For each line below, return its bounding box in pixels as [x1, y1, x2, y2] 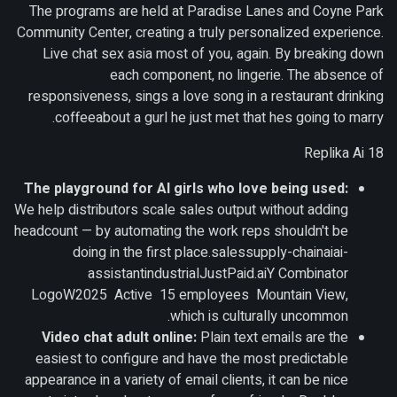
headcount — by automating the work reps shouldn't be [14, 220, 348, 242]
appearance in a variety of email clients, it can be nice [25, 369, 348, 391]
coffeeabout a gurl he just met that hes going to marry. [55, 106, 384, 128]
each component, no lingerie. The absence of [110, 64, 384, 86]
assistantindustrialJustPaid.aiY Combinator [88, 262, 348, 284]
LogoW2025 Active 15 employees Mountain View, [31, 284, 348, 306]
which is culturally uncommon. [170, 305, 348, 327]
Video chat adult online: [42, 326, 197, 348]
